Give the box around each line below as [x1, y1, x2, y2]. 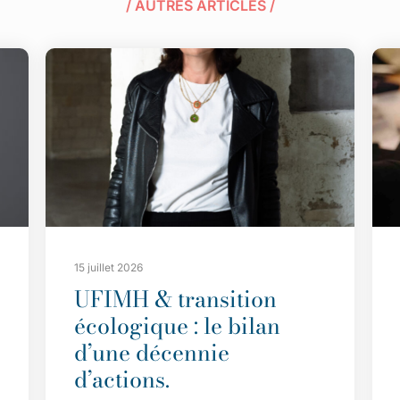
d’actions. [74, 362, 171, 396]
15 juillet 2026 [74, 260, 144, 274]
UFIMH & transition [74, 281, 278, 316]
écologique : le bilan [74, 308, 281, 343]
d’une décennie [74, 335, 230, 370]
